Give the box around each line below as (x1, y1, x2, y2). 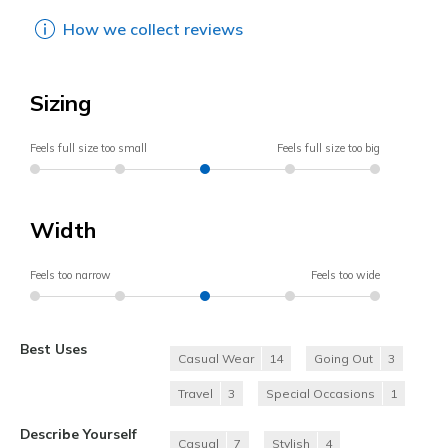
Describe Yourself (20, 425, 137, 443)
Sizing (30, 89, 91, 118)
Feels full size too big (277, 141, 380, 156)
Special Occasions (266, 386, 375, 402)
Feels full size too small (30, 141, 147, 156)
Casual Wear (178, 351, 254, 367)
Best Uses (20, 340, 87, 358)
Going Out (314, 351, 373, 367)
